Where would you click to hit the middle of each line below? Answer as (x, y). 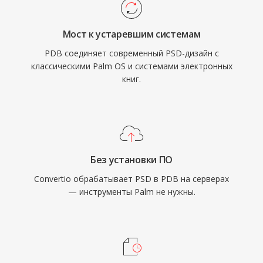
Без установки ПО (131, 160)
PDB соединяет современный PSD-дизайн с (131, 53)
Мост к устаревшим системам (131, 34)
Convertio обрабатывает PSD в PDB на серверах (131, 179)
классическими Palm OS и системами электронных (131, 66)
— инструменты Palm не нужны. (131, 192)
